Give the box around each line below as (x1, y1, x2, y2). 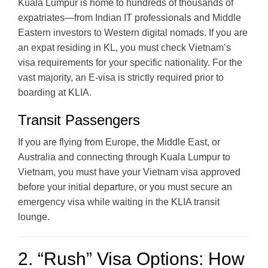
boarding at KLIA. (18, 87, 92, 98)
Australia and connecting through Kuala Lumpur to (18, 151, 230, 162)
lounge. (18, 211, 50, 222)
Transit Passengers (18, 111, 140, 128)
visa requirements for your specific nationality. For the (18, 57, 242, 68)
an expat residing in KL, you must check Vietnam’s (18, 42, 231, 53)
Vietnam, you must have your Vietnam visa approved (18, 166, 240, 177)
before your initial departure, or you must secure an (18, 181, 232, 192)
